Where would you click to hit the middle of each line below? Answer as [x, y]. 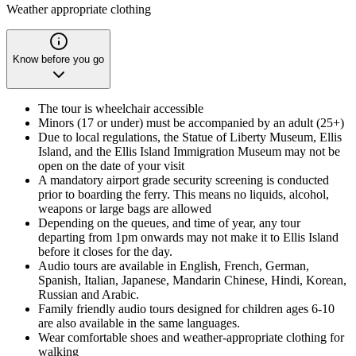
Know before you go [58, 59]
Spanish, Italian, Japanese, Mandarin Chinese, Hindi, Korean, [192, 280]
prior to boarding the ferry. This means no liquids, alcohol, [184, 194]
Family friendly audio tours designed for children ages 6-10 [186, 308]
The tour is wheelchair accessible [121, 108]
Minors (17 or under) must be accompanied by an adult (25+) [191, 122]
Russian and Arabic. [89, 294]
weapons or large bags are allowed [125, 208]
